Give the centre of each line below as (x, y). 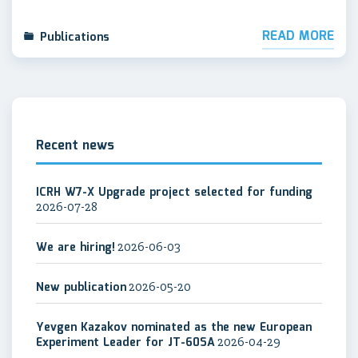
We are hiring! (76, 248)
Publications (75, 38)
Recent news (75, 146)
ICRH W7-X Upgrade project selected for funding (174, 193)
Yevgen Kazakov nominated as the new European (174, 328)
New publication (81, 288)
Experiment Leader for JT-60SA (125, 343)
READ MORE (298, 36)
